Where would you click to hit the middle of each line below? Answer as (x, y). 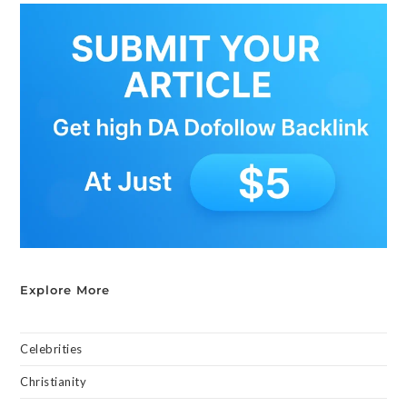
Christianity (54, 381)
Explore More (65, 289)
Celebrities (51, 348)
